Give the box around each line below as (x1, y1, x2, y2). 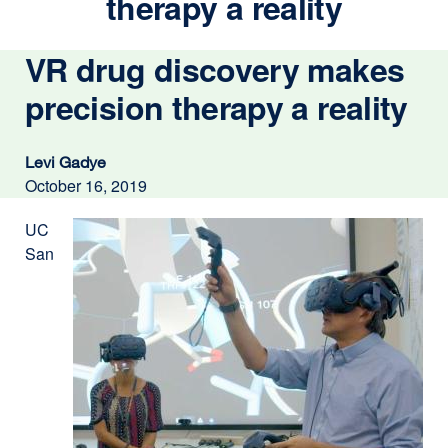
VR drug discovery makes (25, 46, 405, 92)
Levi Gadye (25, 152, 106, 172)
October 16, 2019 (25, 174, 147, 197)
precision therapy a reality (25, 84, 408, 130)
